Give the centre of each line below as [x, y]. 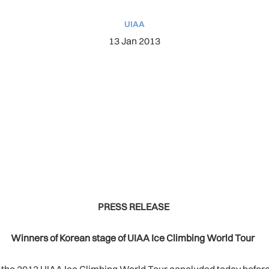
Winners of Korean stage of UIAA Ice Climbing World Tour [134, 238]
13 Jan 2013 [134, 41]
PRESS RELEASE [134, 207]
